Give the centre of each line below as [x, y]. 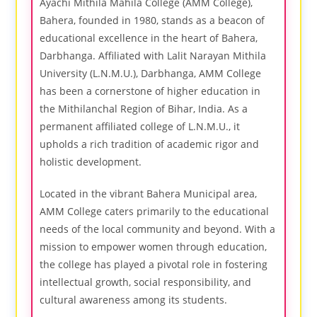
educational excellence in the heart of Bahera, [149, 38]
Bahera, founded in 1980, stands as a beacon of [152, 20]
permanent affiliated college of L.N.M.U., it [140, 126]
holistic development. [91, 162]
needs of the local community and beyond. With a [158, 229]
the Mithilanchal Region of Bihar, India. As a [144, 109]
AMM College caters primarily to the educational [155, 211]
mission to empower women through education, [154, 247]
